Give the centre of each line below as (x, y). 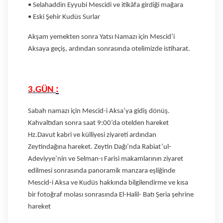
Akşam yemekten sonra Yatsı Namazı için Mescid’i (101, 37)
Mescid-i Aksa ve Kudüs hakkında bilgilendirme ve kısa (108, 183)
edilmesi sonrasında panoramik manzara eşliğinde (102, 171)
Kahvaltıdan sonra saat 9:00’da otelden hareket (98, 123)
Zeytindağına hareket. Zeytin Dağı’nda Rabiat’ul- (100, 147)
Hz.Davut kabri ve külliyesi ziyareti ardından (92, 135)
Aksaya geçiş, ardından (62, 49)
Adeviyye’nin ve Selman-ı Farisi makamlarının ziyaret (106, 159)
